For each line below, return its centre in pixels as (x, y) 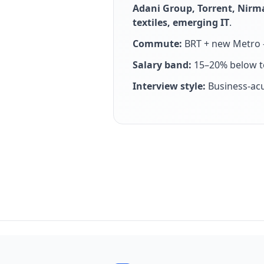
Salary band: (162, 65)
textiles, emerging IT (181, 22)
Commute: (157, 44)
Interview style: (169, 86)
